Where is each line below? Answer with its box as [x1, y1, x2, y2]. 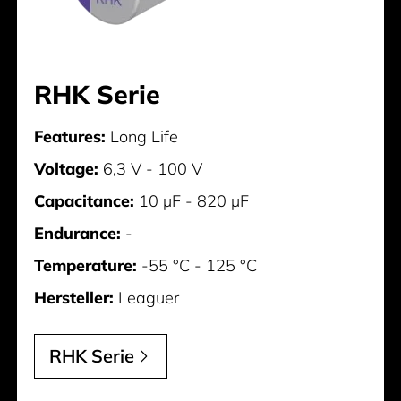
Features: [34, 126, 107, 148]
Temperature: [34, 255, 138, 277]
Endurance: [34, 223, 122, 244]
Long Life [106, 126, 179, 148]
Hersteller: [34, 287, 115, 309]
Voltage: [34, 158, 99, 180]
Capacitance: [34, 191, 135, 212]
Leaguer [114, 287, 180, 309]
